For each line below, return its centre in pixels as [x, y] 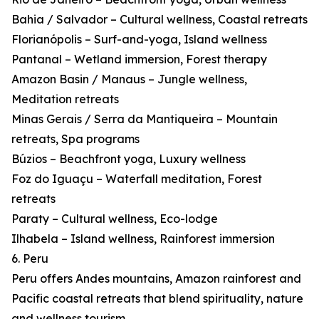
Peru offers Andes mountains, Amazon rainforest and [156, 279]
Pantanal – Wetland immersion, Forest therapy [139, 59]
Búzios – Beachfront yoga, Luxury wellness [129, 159]
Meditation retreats [65, 99]
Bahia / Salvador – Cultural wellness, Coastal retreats [159, 20]
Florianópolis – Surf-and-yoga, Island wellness [139, 40]
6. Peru [30, 259]
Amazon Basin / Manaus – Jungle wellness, [129, 79]
